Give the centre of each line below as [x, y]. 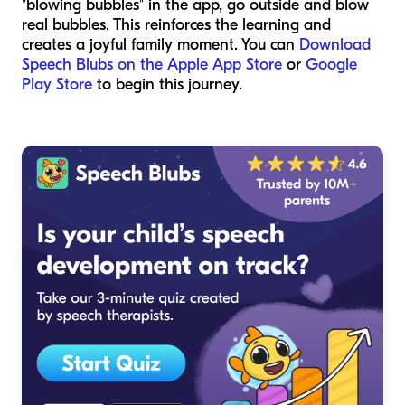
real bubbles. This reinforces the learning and [176, 24]
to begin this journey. [167, 84]
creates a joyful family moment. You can [160, 44]
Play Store [57, 84]
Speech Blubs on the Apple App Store [152, 64]
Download [335, 44]
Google [331, 64]
